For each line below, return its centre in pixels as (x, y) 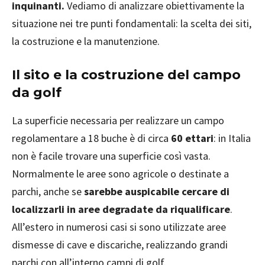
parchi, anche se (48, 192)
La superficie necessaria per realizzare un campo (118, 121)
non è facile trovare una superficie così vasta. (111, 156)
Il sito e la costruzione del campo (126, 75)
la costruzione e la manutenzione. (86, 41)
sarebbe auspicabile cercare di (157, 192)
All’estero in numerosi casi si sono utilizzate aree (119, 227)
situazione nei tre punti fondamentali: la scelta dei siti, (132, 24)
